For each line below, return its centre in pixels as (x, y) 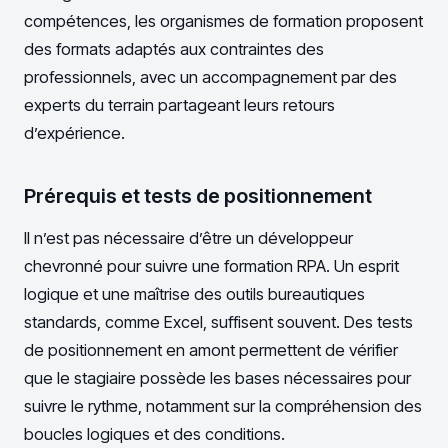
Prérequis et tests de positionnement (198, 196)
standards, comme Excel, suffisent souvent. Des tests (218, 322)
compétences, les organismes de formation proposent (223, 21)
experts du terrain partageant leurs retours (179, 105)
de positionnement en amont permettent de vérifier (211, 350)
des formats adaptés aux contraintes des (174, 49)
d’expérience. (74, 133)
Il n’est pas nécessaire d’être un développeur (188, 238)
